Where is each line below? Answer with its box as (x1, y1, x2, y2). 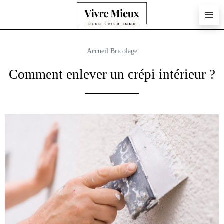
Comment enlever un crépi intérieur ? (8, 67, 215, 82)
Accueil (86, 47, 108, 55)
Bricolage (110, 47, 137, 55)
